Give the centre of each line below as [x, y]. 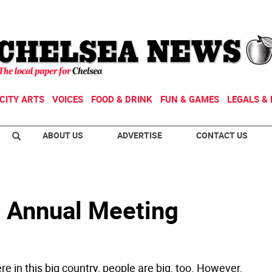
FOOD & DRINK [122, 99]
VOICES [68, 99]
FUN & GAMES [190, 99]
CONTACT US [222, 135]
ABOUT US [63, 135]
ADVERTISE [140, 135]
